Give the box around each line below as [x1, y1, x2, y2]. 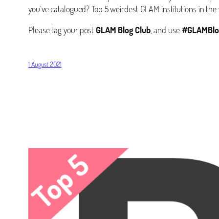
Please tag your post [28, 24, 96, 35]
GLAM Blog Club [95, 24, 151, 35]
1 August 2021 [28, 60, 62, 68]
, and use [150, 24, 182, 35]
